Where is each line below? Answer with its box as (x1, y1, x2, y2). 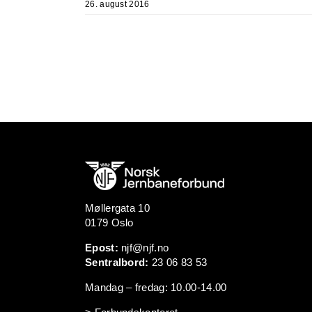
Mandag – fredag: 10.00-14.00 (85, 281, 227, 293)
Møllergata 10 (85, 201, 150, 214)
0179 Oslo (85, 216, 134, 228)
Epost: (85, 241, 118, 253)
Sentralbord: (85, 256, 149, 268)
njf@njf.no (121, 241, 169, 253)
